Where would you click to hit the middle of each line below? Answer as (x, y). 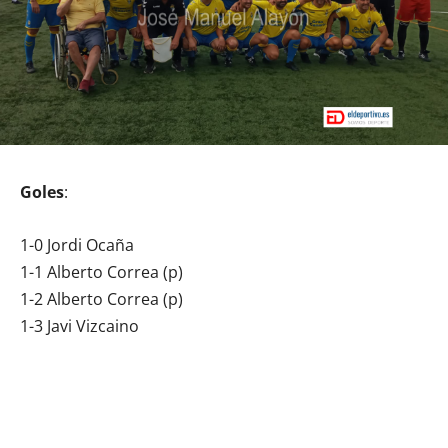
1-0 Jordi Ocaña (77, 245)
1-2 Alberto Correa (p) (101, 299)
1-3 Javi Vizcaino (79, 326)
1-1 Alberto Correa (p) (101, 272)
